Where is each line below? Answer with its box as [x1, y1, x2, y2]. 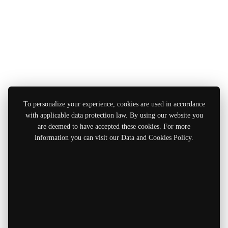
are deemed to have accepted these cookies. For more [38, 123, 190, 131]
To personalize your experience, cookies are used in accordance [23, 100, 205, 108]
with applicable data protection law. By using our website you [25, 111, 203, 120]
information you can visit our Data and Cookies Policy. [35, 134, 193, 142]
